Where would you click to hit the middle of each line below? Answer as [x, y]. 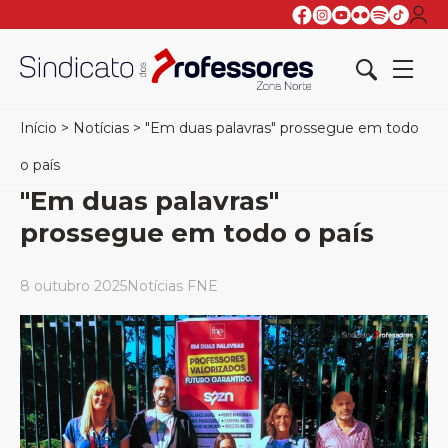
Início [38, 128]
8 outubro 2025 [73, 286]
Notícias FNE [172, 286]
